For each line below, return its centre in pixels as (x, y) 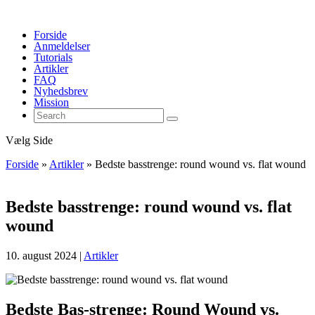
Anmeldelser (62, 46)
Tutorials (53, 57)
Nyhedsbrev (61, 91)
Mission (51, 102)
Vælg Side (29, 140)
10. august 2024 (41, 255)
